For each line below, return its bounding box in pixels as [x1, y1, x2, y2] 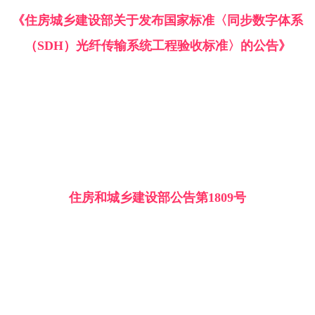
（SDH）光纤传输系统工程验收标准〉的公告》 [24, 39, 291, 53]
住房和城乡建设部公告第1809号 [69, 191, 246, 205]
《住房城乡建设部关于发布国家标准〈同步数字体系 [12, 13, 303, 28]
